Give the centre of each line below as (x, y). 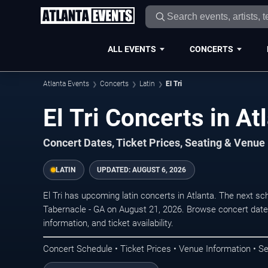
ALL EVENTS (132, 49)
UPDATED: (115, 170)
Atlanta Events (66, 84)
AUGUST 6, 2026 (159, 170)
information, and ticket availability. (108, 223)
